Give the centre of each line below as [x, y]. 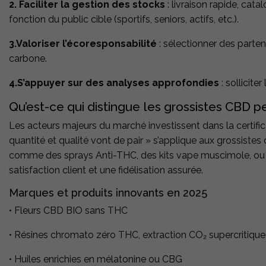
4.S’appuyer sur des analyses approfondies [114, 83]
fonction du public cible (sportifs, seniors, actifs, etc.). [124, 20]
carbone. [28, 59]
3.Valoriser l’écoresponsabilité [83, 44]
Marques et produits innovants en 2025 [108, 193]
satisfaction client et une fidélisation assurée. [106, 170]
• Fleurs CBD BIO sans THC [68, 211]
